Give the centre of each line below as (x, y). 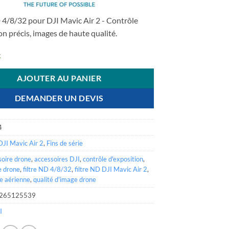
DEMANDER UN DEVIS (59, 98)
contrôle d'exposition (113, 159)
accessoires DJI (57, 159)
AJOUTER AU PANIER (59, 78)
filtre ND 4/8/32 (48, 169)
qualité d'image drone (65, 179)
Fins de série (65, 143)
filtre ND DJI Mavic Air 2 (111, 169)
